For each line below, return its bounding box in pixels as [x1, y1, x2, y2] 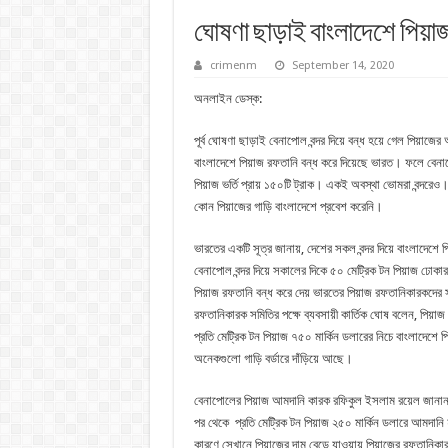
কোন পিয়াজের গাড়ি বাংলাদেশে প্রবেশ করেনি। [193, 198, 383, 214]
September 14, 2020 [291, 58, 394, 72]
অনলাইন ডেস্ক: [193, 90, 262, 106]
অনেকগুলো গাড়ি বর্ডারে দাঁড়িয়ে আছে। [193, 350, 353, 366]
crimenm [209, 58, 257, 72]
